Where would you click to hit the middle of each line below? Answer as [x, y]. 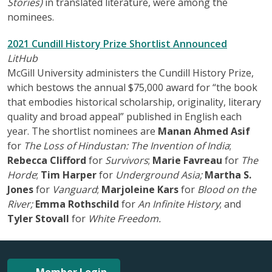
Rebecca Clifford [48, 160]
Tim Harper [70, 175]
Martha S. [228, 175]
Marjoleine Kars [140, 189]
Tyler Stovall [39, 218]
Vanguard [75, 189]
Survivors [127, 160]
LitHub [22, 58]
